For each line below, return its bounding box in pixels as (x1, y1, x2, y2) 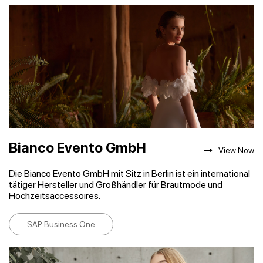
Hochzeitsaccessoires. (9, 190, 100, 201)
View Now (218, 146, 254, 155)
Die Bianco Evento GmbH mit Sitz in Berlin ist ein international (9, 168, 250, 179)
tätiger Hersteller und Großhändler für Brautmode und (9, 179, 222, 190)
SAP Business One (27, 220, 95, 229)
